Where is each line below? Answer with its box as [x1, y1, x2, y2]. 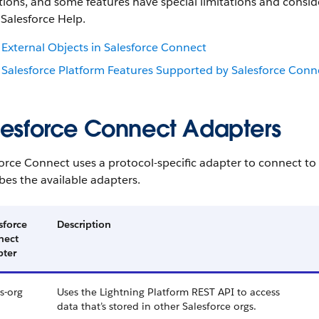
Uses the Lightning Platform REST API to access [57, 286, 280, 298]
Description [57, 218, 111, 231]
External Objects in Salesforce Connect [1, 40, 206, 55]
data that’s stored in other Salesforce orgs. [57, 300, 256, 313]
